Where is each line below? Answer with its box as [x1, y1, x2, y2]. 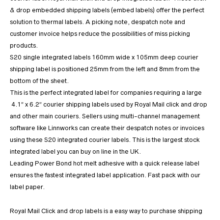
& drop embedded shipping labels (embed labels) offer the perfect [10, 6, 204, 14]
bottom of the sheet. [10, 77, 69, 85]
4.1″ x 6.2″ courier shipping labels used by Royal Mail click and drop [10, 101, 207, 109]
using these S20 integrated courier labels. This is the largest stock [10, 136, 200, 144]
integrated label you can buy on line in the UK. [10, 148, 141, 156]
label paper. [10, 183, 45, 191]
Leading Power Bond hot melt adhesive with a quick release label [10, 160, 199, 167]
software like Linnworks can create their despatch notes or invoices [10, 124, 204, 132]
